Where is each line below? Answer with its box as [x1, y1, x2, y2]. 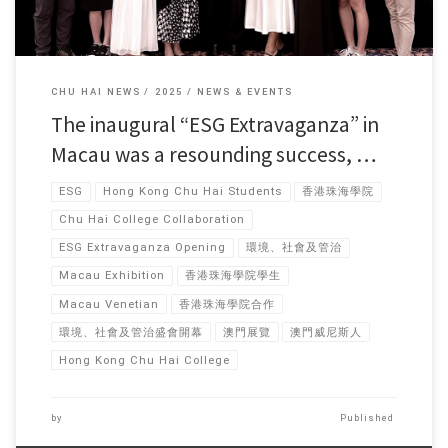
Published [340, 412, 398, 424]
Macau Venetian [58, 296, 159, 311]
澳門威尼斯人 [290, 324, 363, 339]
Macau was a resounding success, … [50, 141, 377, 169]
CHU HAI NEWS [50, 85, 141, 97]
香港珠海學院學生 [184, 268, 281, 283]
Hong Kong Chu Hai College [58, 352, 230, 367]
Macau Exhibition [58, 268, 165, 283]
